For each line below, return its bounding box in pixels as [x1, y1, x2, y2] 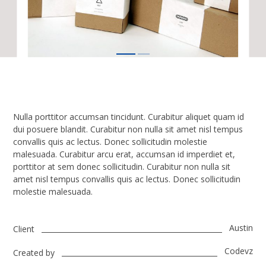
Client [13, 223, 35, 235]
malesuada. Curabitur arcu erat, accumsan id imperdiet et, [13, 148, 236, 160]
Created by [13, 246, 55, 258]
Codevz [224, 245, 253, 257]
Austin [229, 221, 253, 233]
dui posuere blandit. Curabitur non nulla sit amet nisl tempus [13, 123, 243, 135]
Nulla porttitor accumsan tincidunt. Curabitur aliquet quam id [13, 110, 245, 122]
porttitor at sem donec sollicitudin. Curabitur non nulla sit [13, 160, 231, 172]
